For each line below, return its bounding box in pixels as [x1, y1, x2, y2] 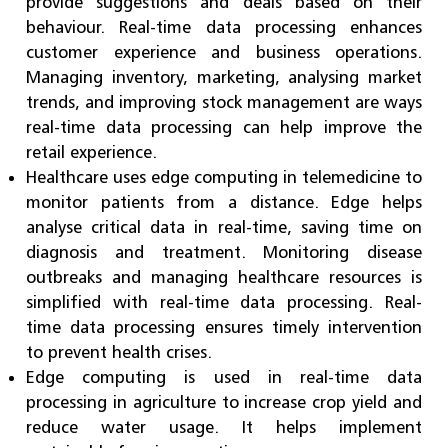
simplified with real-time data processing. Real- [26, 291, 422, 312]
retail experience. [26, 141, 157, 162]
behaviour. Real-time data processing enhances [26, 16, 422, 37]
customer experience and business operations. [26, 41, 422, 62]
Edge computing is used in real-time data [26, 366, 422, 387]
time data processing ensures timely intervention [26, 316, 422, 337]
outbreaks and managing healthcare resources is [26, 266, 422, 287]
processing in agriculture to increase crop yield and [26, 391, 422, 412]
